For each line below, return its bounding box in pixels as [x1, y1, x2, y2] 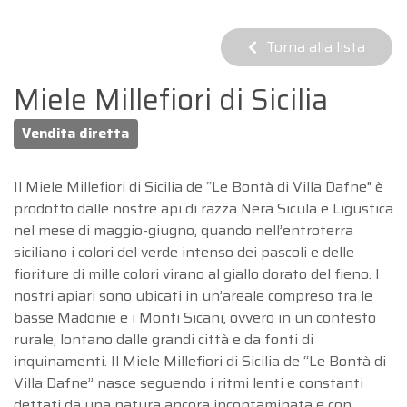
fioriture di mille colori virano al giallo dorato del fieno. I [14, 262, 380, 285]
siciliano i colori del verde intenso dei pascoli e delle [14, 240, 354, 263]
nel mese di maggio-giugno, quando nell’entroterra [14, 218, 353, 242]
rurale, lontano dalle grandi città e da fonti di [14, 327, 313, 351]
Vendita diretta [22, 122, 130, 145]
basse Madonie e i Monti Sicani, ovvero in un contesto [14, 305, 376, 329]
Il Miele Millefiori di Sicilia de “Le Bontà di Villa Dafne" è [14, 174, 383, 198]
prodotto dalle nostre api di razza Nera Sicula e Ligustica [14, 196, 393, 220]
